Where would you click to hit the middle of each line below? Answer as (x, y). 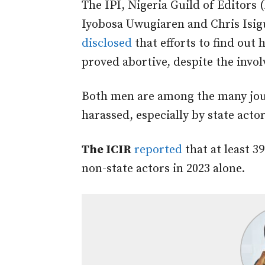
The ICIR (106, 150)
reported (158, 150)
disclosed (107, 44)
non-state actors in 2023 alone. (163, 169)
